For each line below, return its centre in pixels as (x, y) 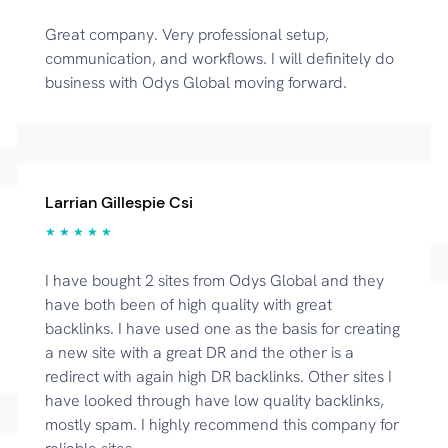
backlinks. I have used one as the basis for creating (222, 328)
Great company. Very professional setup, (186, 34)
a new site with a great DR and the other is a (199, 352)
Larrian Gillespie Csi (118, 202)
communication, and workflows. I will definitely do (219, 58)
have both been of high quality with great (188, 304)
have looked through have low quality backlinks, (214, 400)
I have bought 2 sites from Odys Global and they (214, 280)
